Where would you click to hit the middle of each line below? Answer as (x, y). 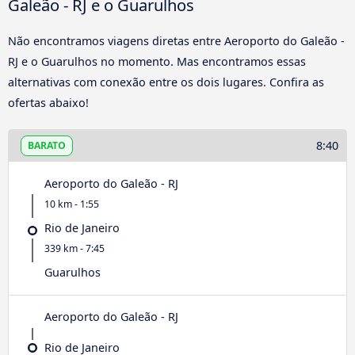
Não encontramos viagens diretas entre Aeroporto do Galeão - (176, 41)
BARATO (47, 145)
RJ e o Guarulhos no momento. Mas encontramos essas (157, 62)
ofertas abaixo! (48, 103)
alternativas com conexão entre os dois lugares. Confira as (166, 82)
